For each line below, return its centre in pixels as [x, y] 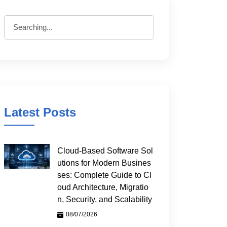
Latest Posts [40, 112]
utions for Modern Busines [104, 163]
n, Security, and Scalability [105, 199]
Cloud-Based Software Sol [105, 151]
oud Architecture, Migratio [103, 187]
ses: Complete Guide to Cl [104, 175]
